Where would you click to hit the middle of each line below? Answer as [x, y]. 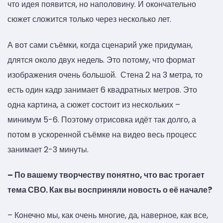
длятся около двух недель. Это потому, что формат [101, 60]
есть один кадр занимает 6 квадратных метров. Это [102, 90]
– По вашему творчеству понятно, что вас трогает [106, 175]
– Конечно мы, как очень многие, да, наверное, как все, [108, 216]
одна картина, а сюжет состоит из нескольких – [94, 105]
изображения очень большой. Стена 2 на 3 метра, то [105, 75]
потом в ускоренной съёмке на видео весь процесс [102, 134]
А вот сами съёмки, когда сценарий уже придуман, [100, 45]
